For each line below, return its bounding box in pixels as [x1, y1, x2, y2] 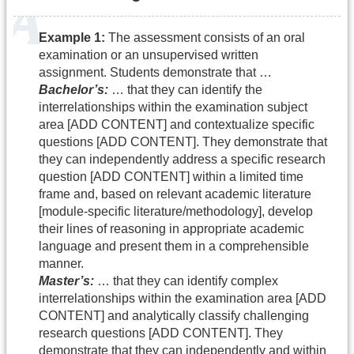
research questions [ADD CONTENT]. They [39, 326, 283, 341]
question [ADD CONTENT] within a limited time [39, 170, 303, 184]
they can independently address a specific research [39, 153, 326, 167]
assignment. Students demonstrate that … [39, 66, 272, 80]
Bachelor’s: [39, 83, 108, 97]
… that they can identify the [108, 83, 262, 97]
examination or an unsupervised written [39, 48, 258, 62]
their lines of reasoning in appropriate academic [39, 222, 304, 236]
